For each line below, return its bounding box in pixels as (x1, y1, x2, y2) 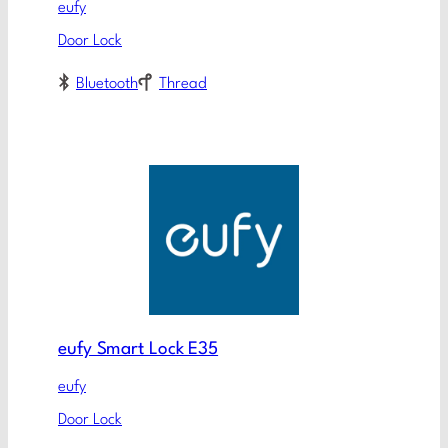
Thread (159, 76, 207, 93)
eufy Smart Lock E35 (58, 340, 219, 358)
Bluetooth (76, 76, 138, 93)
